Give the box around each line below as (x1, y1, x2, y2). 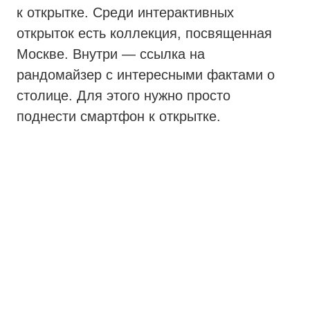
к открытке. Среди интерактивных (17, 5, 234, 21)
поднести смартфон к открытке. (17, 109, 221, 125)
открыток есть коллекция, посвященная (17, 26, 272, 42)
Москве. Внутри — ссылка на (17, 46, 205, 62)
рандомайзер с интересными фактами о (17, 67, 275, 83)
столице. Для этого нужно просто (17, 88, 230, 104)
